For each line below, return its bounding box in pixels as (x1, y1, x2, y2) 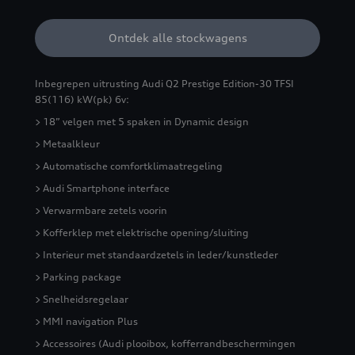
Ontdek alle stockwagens (108, 30, 247, 44)
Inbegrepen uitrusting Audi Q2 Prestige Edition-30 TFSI (35, 77, 294, 90)
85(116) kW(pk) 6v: (35, 93, 129, 105)
